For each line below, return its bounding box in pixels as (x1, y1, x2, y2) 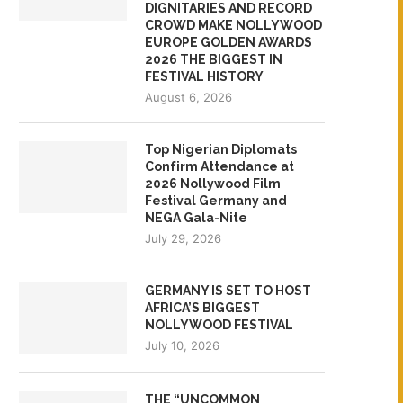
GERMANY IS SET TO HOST (145, 282, 311, 298)
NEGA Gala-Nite (145, 210, 247, 225)
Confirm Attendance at (145, 158, 294, 174)
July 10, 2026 (145, 337, 219, 353)
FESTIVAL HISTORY (145, 68, 264, 84)
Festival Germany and (145, 193, 287, 208)
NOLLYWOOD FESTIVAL (145, 317, 293, 332)
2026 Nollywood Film (145, 175, 281, 191)
